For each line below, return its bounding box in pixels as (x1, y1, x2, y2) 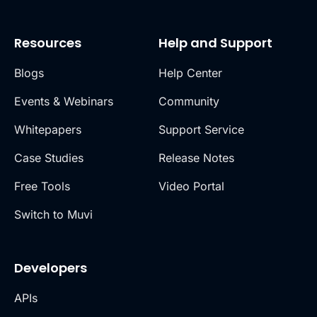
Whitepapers (14, 122, 81, 137)
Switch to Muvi (14, 207, 93, 222)
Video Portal (158, 179, 224, 194)
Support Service (158, 122, 244, 137)
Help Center (158, 66, 222, 81)
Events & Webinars (14, 94, 113, 109)
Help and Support (158, 34, 272, 52)
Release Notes (158, 151, 234, 166)
